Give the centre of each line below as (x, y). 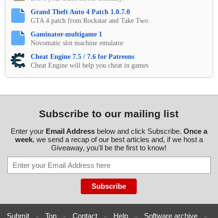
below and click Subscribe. (139, 131)
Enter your (28, 131)
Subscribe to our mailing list (109, 113)
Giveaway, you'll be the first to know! (109, 147)
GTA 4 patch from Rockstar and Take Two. (90, 20)
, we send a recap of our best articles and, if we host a (118, 139)
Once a (195, 131)
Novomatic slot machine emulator (77, 43)
